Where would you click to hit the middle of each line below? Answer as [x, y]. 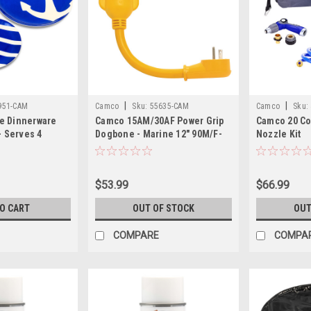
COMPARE [136, 235]
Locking [113, 147]
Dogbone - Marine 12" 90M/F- [159, 134]
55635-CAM [169, 106]
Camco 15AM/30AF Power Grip [160, 120]
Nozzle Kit [278, 134]
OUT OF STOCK [163, 208]
